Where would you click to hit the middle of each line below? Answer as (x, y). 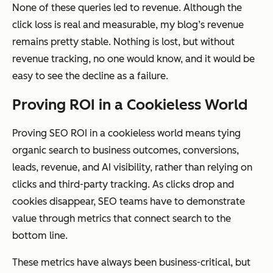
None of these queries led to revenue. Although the (127, 8)
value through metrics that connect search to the (122, 219)
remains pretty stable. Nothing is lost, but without (123, 42)
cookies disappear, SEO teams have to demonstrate (129, 202)
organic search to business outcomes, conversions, (126, 151)
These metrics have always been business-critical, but (131, 263)
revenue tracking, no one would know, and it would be (133, 59)
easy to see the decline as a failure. (90, 76)
